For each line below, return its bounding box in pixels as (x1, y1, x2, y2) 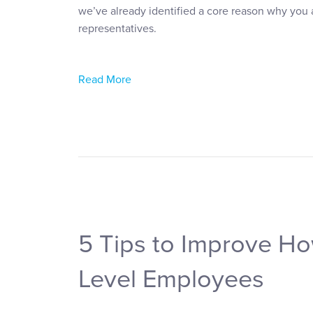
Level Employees (78, 263, 264, 294)
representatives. (78, 21, 156, 36)
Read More (78, 72, 131, 87)
